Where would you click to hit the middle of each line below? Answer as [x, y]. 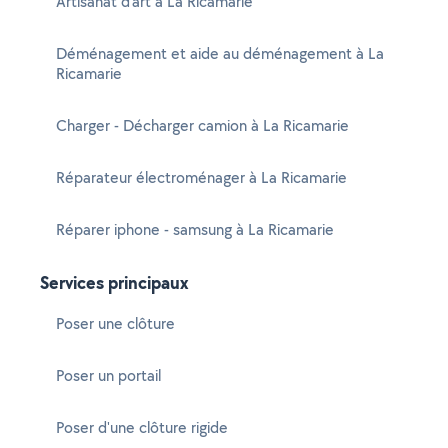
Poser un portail [108, 375]
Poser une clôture [115, 323]
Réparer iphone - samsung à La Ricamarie [195, 229]
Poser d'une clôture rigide [142, 427]
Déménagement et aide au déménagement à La [220, 53]
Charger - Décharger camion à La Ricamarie [202, 125]
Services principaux [114, 282]
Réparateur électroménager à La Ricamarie [201, 177]
